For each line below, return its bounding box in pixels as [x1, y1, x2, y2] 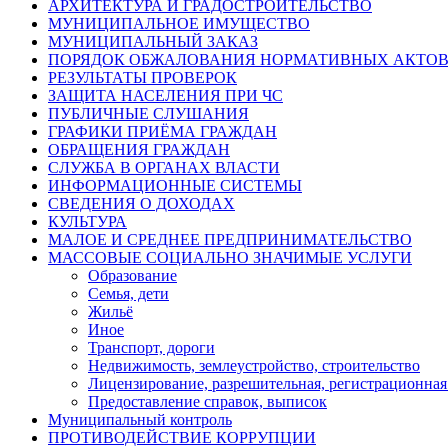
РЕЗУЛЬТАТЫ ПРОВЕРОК [48, 68, 237, 86]
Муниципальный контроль [48, 410, 232, 428]
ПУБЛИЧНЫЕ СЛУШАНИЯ [48, 104, 249, 122]
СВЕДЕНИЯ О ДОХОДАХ [48, 194, 235, 212]
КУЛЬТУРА [48, 212, 127, 230]
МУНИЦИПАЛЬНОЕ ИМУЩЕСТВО [48, 14, 310, 32]
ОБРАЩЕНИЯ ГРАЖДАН [48, 140, 230, 158]
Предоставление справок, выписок [88, 392, 327, 410]
